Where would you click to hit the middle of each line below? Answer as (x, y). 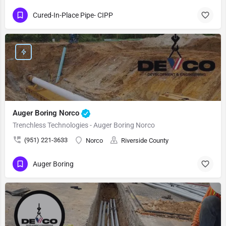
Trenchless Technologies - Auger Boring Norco (84, 125)
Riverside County (145, 140)
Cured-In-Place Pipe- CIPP (73, 15)
